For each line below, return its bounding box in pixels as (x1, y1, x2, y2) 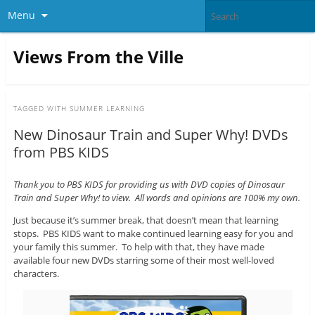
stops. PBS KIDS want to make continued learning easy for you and (13, 227, 293, 240)
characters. (13, 267, 59, 281)
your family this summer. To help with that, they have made (13, 240, 264, 254)
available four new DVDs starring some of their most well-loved (13, 254, 274, 267)
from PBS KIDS (13, 143, 109, 162)
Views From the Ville (13, 44, 184, 68)
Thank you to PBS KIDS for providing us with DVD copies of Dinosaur (13, 178, 285, 191)
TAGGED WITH (13, 103, 70, 114)
